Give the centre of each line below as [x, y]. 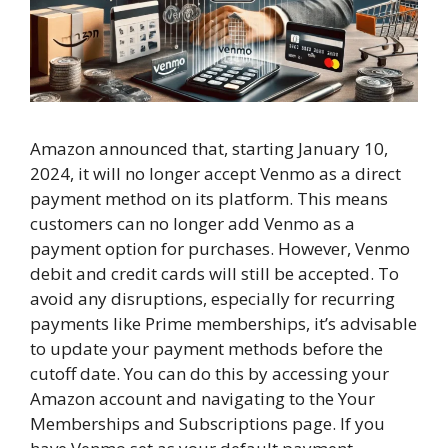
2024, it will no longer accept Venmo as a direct [215, 173]
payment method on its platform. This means [209, 198]
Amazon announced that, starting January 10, [209, 148]
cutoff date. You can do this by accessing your [209, 373]
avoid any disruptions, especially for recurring [212, 298]
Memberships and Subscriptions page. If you [207, 423]
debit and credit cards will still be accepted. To [214, 273]
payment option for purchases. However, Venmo [220, 248]
